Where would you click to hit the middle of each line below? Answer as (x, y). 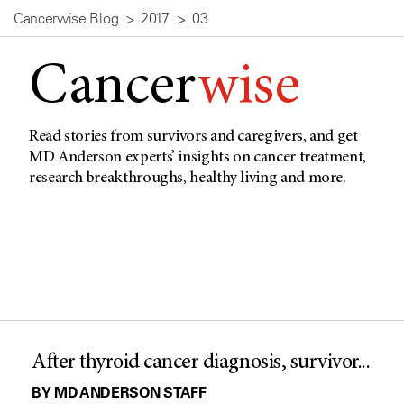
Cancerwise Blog (66, 18)
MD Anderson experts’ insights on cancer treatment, (198, 158)
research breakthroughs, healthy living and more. (188, 179)
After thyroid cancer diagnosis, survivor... (201, 363)
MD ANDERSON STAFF (130, 392)
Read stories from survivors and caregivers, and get (193, 137)
